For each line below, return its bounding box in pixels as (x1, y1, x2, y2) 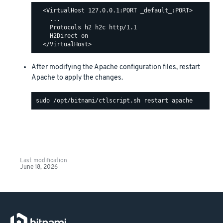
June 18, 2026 (19, 163, 58, 171)
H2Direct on (36, 32, 88, 40)
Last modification (19, 157, 67, 164)
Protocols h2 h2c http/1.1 (36, 24, 137, 31)
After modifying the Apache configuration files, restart (31, 62, 200, 72)
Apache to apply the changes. (31, 73, 123, 83)
